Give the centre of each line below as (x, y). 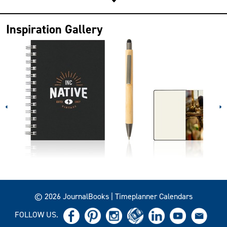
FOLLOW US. (36, 215)
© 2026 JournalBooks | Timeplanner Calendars (113, 196)
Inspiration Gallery (54, 29)
